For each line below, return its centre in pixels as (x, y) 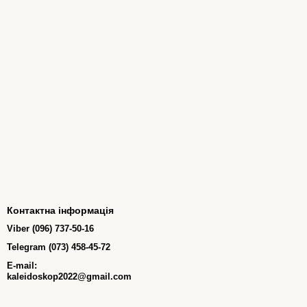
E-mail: (22, 265)
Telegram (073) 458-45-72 (59, 247)
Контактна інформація (60, 210)
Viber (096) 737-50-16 (50, 228)
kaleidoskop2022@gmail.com (69, 276)
